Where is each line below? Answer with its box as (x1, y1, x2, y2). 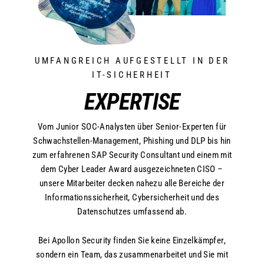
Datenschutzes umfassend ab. (77, 206, 187, 217)
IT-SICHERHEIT (92, 69, 172, 80)
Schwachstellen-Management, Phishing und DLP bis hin (33, 135, 231, 146)
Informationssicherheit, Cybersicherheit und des (45, 192, 219, 203)
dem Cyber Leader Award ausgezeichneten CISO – (41, 163, 223, 174)
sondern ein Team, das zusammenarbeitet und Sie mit (35, 249, 229, 260)
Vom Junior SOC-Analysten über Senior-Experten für (37, 121, 227, 132)
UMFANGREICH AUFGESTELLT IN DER (34, 55, 230, 66)
